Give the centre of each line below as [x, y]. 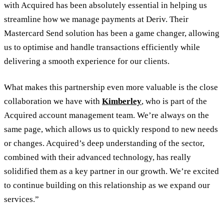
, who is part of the [174, 101]
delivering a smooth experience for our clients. [87, 61]
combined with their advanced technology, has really [97, 157]
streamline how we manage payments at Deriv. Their [96, 19]
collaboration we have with [53, 101]
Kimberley [122, 101]
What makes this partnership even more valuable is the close [111, 87]
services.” [21, 199]
